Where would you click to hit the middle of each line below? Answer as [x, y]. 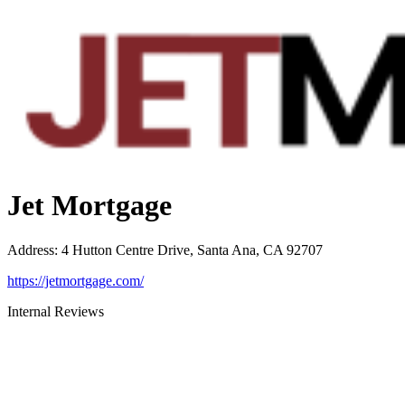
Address [31, 250]
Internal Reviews [56, 311]
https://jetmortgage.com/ [75, 280]
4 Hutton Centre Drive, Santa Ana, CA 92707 [192, 250]
